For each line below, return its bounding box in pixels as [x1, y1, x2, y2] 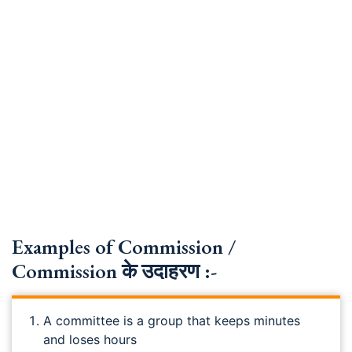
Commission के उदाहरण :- [12, 258, 217, 284]
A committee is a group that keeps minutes [43, 313, 300, 328]
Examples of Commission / [12, 233, 236, 260]
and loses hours [43, 332, 137, 347]
